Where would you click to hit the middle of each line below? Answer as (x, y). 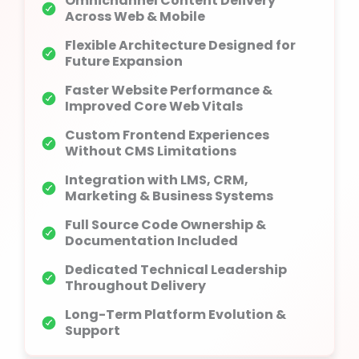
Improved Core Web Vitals (154, 106)
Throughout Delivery (135, 286)
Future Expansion (124, 61)
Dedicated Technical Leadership (176, 270)
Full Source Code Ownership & (165, 225)
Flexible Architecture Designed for (180, 45)
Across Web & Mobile (135, 16)
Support (93, 331)
